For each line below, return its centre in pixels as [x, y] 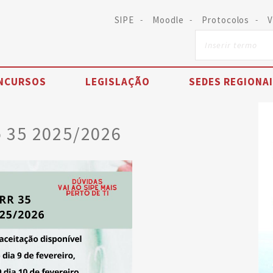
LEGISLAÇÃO [118, 82]
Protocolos [226, 20]
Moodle [168, 20]
